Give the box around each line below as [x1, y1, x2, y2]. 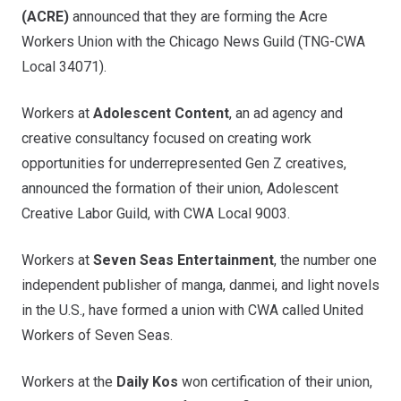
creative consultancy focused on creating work [21, 130, 311, 148]
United [323, 302, 363, 320]
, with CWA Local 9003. [148, 205, 290, 223]
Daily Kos [116, 373, 178, 391]
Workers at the [21, 373, 116, 391]
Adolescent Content [93, 105, 229, 123]
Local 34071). [21, 58, 107, 76]
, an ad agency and [229, 105, 343, 123]
